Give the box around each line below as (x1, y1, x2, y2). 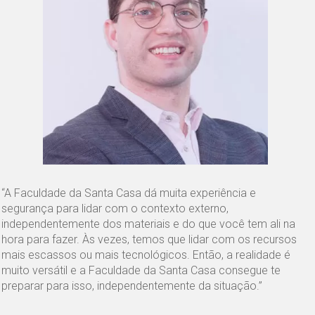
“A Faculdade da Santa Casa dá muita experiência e (1, 186, 257, 200)
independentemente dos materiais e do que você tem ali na (1, 217, 296, 231)
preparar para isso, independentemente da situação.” (1, 278, 263, 292)
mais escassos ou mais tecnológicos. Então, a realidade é (1, 247, 291, 262)
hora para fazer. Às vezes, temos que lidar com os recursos (1, 232, 297, 246)
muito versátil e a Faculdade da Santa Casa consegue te (1, 263, 281, 277)
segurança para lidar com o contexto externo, (1, 201, 229, 215)
